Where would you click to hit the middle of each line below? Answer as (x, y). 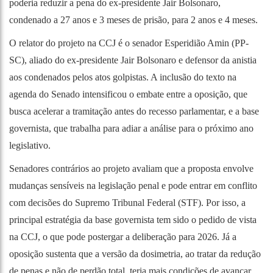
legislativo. (30, 145)
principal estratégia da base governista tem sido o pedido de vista (133, 219)
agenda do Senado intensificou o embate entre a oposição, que (128, 94)
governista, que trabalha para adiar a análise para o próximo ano (131, 128)
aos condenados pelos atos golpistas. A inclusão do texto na (123, 77)
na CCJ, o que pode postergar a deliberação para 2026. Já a (123, 236)
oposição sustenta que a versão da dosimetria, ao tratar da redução (135, 253)
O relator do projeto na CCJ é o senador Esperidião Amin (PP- (129, 43)
